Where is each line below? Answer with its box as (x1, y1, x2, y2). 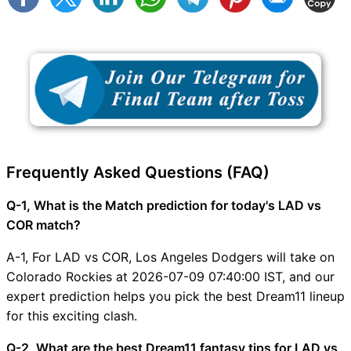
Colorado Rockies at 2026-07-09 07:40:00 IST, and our (6, 268, 335, 284)
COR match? (6, 216, 81, 233)
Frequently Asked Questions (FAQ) (6, 162, 270, 182)
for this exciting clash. (6, 307, 137, 324)
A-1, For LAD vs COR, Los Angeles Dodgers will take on (6, 248, 335, 265)
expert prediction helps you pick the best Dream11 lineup (6, 288, 345, 304)
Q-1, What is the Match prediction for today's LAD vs (6, 197, 321, 213)
